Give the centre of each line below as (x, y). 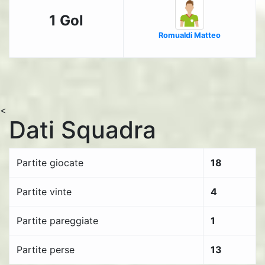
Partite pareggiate (57, 221)
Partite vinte (44, 192)
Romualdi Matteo (190, 35)
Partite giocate (50, 163)
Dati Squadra (83, 130)
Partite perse (46, 250)
